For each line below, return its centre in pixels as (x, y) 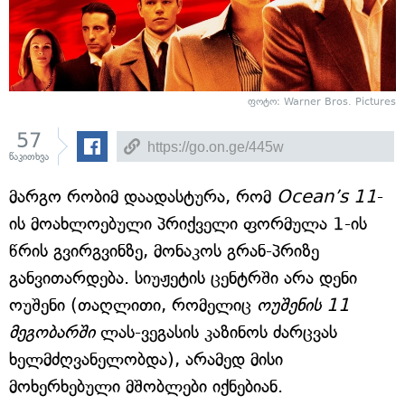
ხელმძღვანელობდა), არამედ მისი (146, 359)
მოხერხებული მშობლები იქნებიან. (146, 386)
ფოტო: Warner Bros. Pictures (322, 102)
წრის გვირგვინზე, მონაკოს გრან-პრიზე (164, 251)
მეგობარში (52, 332)
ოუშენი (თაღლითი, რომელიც (133, 305)
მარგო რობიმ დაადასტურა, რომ (143, 197)
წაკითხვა (29, 157)
